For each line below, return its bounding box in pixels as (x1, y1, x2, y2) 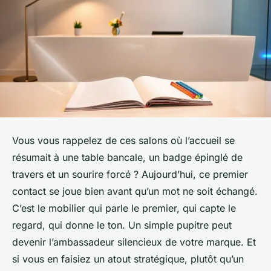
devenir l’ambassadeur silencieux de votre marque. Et (12, 236, 256, 249)
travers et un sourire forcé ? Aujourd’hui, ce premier (12, 168, 248, 181)
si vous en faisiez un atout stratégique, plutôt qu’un (12, 253, 244, 266)
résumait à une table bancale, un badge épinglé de (12, 151, 243, 164)
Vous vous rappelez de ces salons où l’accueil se (12, 134, 235, 147)
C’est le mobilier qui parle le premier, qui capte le (12, 202, 236, 215)
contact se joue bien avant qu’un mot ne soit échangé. (12, 185, 258, 198)
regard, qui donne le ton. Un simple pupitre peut (12, 219, 232, 232)
